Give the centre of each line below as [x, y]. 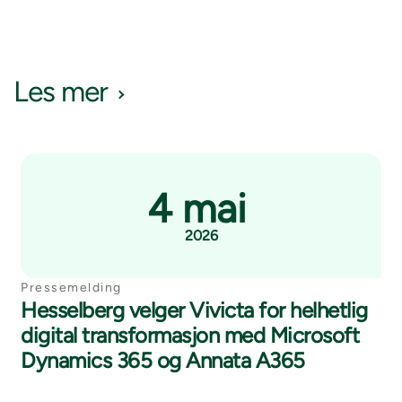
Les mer [61, 92]
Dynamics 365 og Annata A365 [163, 361]
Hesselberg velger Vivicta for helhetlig [194, 310]
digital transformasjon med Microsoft [190, 336]
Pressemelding [71, 288]
